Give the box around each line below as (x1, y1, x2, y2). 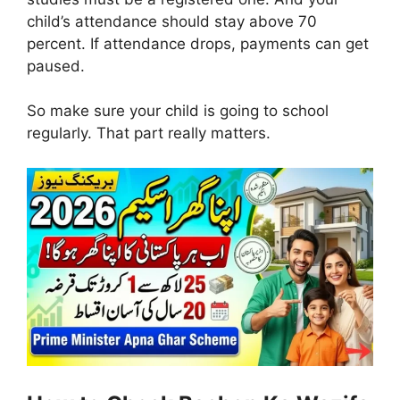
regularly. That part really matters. (27, 124, 271, 143)
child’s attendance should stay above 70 (27, 12, 317, 30)
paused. (27, 56, 85, 75)
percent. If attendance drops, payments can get (27, 34, 369, 53)
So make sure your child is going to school (27, 102, 329, 121)
